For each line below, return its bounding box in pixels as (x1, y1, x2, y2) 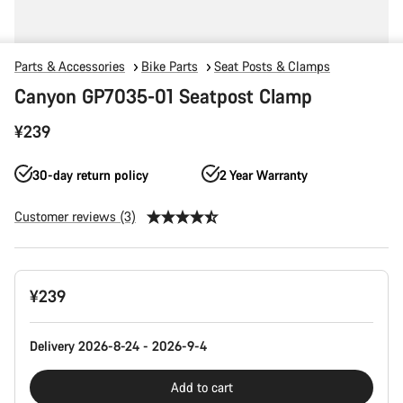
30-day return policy (32, 166, 148, 184)
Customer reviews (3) (14, 208, 136, 225)
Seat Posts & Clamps (214, 58, 330, 75)
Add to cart (170, 379, 233, 396)
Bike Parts (141, 58, 198, 75)
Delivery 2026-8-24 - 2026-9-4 (30, 337, 207, 354)
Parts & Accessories (14, 58, 125, 75)
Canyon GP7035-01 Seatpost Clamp (14, 83, 312, 109)
